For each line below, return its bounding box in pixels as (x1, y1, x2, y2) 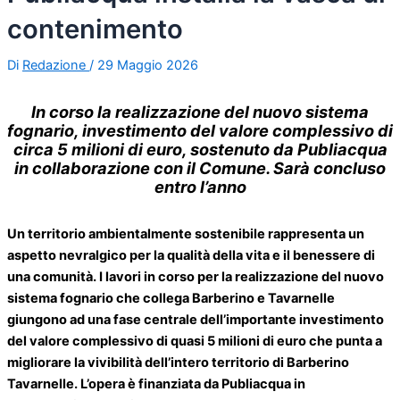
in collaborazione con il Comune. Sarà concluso (14, 157, 386, 178)
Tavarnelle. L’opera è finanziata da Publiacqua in (7, 376, 305, 393)
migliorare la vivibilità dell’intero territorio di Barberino (7, 354, 349, 371)
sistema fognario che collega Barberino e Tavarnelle (7, 290, 335, 307)
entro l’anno (154, 176, 246, 196)
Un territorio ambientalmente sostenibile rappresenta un (7, 226, 364, 243)
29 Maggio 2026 (97, 57, 198, 74)
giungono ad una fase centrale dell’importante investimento (7, 312, 384, 329)
